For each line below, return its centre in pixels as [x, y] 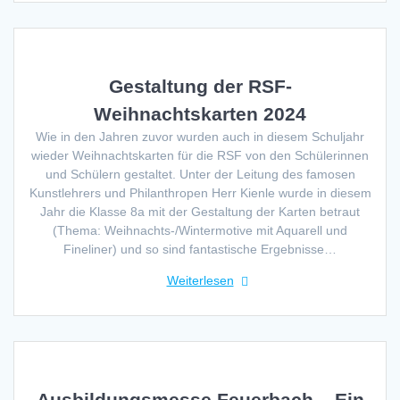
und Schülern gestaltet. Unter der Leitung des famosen [200, 174]
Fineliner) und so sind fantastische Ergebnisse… [200, 249]
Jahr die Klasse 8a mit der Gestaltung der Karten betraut [200, 211]
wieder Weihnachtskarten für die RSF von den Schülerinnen [200, 155]
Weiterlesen [200, 280]
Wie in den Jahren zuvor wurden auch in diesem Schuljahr [200, 136]
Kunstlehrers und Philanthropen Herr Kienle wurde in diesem [200, 192]
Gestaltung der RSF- [200, 86]
